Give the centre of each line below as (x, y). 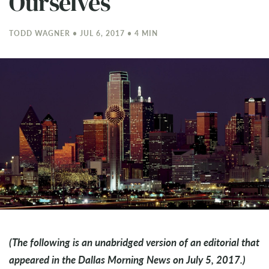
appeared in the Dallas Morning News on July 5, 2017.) (127, 259)
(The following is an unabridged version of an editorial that (134, 242)
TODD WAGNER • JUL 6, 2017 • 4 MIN (83, 33)
